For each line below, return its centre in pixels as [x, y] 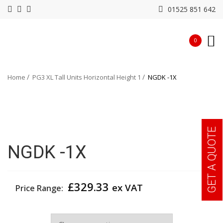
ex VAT [127, 187]
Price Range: [40, 188]
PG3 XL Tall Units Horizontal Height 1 [87, 77]
